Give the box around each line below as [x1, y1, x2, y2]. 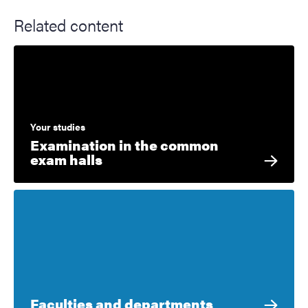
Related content [14, 12, 123, 36]
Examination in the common [30, 134, 219, 155]
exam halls [30, 148, 102, 169]
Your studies [30, 119, 85, 133]
